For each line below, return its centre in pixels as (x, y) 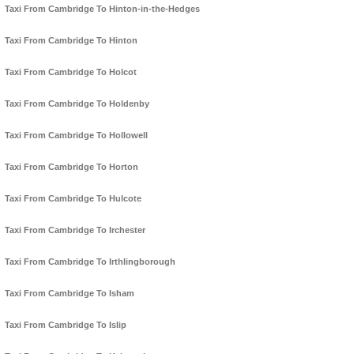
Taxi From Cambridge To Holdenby (77, 104)
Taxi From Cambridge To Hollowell (76, 136)
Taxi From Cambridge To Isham (70, 294)
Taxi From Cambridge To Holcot (71, 72)
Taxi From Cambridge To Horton (72, 167)
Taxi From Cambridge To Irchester (75, 230)
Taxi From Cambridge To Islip (66, 325)
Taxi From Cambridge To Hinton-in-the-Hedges (102, 9)
